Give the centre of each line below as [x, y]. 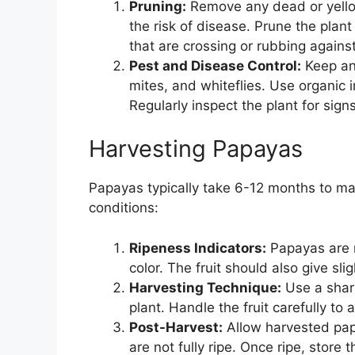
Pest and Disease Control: [215, 65]
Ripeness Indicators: [198, 248]
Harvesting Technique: [205, 287]
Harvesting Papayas [196, 149]
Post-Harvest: [176, 327]
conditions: [124, 208]
